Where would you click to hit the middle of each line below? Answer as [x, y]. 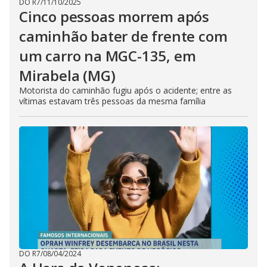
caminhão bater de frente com [123, 36]
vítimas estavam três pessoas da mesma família [112, 101]
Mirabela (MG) [67, 75]
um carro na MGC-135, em [108, 56]
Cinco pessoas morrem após [114, 16]
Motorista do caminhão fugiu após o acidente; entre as [125, 90]
